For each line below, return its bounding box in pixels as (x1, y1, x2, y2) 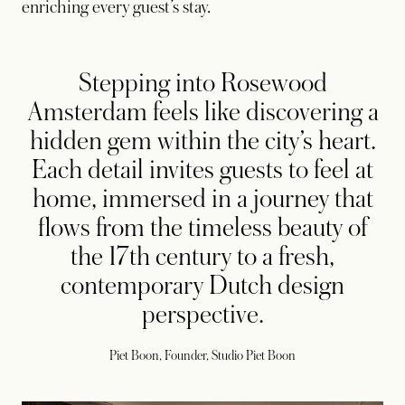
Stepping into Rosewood (78, 68, 327, 98)
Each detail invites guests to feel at (32, 155, 373, 184)
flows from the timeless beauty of (38, 212, 367, 242)
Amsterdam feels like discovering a (26, 97, 379, 127)
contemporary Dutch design (61, 270, 344, 300)
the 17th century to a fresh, (71, 241, 334, 271)
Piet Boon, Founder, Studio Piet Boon (109, 347, 296, 363)
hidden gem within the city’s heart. (29, 126, 376, 155)
